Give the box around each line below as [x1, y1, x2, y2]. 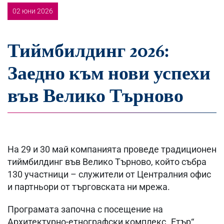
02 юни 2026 [12, 7, 53, 15]
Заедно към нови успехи [7, 62, 210, 85]
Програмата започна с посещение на [7, 204, 163, 215]
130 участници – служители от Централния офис [7, 169, 211, 180]
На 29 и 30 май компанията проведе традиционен [7, 144, 216, 155]
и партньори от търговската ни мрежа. [7, 181, 170, 192]
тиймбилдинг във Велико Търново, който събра [7, 156, 206, 167]
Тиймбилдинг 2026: [7, 40, 169, 62]
